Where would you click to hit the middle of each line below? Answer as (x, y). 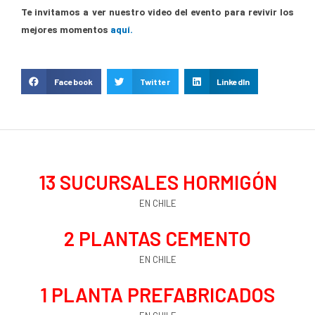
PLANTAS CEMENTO (165, 239)
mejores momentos (66, 30)
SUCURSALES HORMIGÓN (168, 182)
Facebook (73, 82)
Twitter (155, 82)
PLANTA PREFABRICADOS (163, 295)
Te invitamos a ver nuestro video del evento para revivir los (157, 12)
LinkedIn (233, 82)
